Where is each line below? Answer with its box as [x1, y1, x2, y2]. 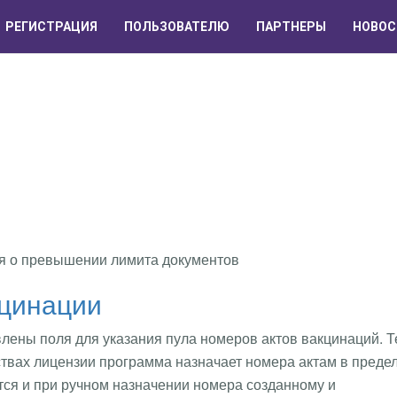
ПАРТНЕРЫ [256, 19, 326, 34]
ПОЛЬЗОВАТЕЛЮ [124, 19, 230, 34]
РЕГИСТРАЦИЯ [5, 19, 97, 34]
